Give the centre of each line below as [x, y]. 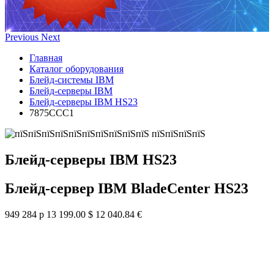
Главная [46, 58]
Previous [22, 37]
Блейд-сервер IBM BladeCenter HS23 [127, 188]
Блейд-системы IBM [72, 80]
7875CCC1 [52, 113]
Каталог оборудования [76, 69]
